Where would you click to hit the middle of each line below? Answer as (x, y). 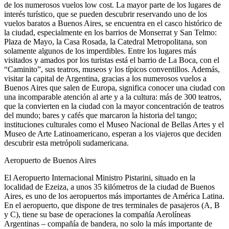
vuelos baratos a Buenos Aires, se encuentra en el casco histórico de (113, 23)
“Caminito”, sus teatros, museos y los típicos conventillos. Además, (112, 69)
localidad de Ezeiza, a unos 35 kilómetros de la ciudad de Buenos (109, 187)
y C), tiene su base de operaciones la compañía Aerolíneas (97, 214)
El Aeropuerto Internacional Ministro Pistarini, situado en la (100, 177)
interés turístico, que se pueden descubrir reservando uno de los (106, 14)
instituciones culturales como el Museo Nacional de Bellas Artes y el (114, 124)
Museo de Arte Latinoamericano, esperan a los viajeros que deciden (113, 133)
